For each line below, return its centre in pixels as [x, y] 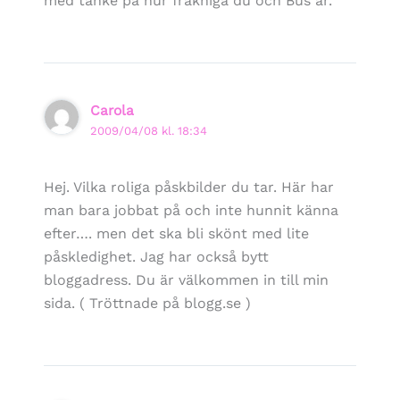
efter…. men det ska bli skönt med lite [176, 233]
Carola [112, 110]
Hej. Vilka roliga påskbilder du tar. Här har [188, 187]
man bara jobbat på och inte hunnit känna [191, 210]
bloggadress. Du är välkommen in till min [186, 279]
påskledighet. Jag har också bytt [156, 256]
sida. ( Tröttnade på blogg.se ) [147, 303]
